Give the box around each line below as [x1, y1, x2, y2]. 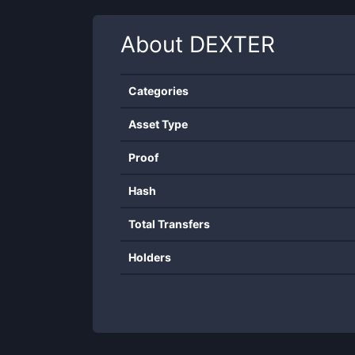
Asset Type [128, 117, 188, 131]
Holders [128, 250, 171, 264]
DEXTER [189, 31, 275, 58]
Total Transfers [128, 217, 210, 231]
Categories [128, 84, 189, 97]
